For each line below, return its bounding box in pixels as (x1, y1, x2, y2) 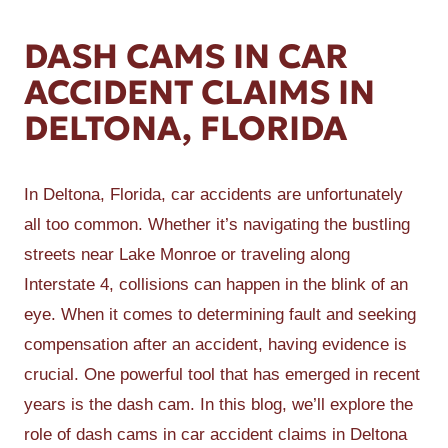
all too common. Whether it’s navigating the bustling (24, 215, 410, 234)
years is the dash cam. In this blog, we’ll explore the (24, 395, 413, 414)
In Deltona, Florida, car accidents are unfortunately (24, 185, 403, 204)
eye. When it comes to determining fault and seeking (24, 305, 416, 324)
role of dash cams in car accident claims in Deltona (24, 425, 407, 444)
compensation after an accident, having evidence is (24, 335, 407, 354)
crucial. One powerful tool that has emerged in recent (24, 365, 420, 384)
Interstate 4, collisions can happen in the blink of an (24, 275, 408, 294)
